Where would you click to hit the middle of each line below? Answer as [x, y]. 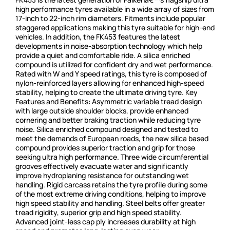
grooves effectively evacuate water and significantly [102, 166]
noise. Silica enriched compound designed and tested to [107, 129]
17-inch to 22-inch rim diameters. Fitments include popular [110, 18]
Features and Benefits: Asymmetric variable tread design [109, 102]
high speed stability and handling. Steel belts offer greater [110, 203]
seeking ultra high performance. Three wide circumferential [112, 157]
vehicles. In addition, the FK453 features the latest [98, 37]
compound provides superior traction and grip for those [105, 148]
